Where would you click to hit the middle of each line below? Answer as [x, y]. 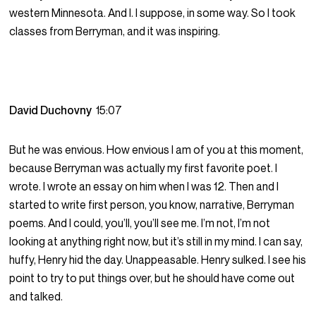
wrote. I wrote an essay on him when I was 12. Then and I [144, 187]
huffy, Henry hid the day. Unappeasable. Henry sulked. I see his [158, 260]
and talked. [36, 297]
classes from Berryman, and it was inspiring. [115, 31]
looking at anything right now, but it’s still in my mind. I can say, [156, 242]
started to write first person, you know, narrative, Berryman [152, 205]
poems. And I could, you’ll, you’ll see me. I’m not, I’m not [140, 223]
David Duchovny [53, 110]
